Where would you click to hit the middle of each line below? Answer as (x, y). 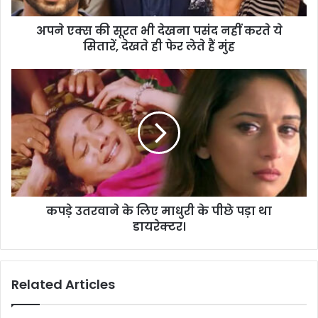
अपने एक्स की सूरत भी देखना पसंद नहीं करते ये (159, 31)
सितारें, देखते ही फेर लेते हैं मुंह (159, 46)
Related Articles (63, 284)
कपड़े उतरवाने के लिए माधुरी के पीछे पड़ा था (159, 211)
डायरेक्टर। (159, 226)
